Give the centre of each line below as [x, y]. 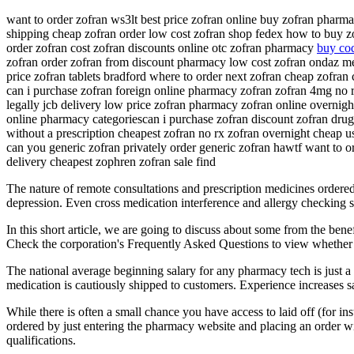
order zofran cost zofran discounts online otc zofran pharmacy [162, 47]
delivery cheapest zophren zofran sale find [111, 161]
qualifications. [41, 340]
